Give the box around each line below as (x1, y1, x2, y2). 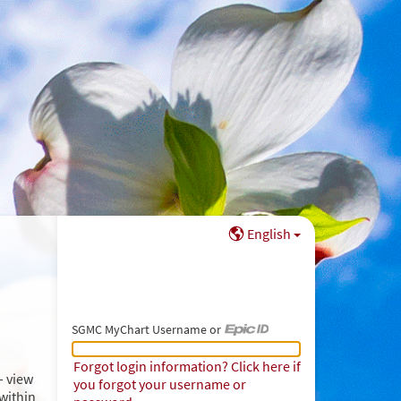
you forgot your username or (73, 375, 246, 394)
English (246, 224, 291, 243)
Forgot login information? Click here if (73, 357, 301, 376)
